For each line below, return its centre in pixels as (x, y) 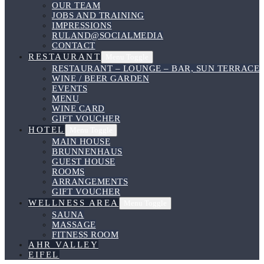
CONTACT (74, 45)
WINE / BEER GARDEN (100, 78)
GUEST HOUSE (84, 161)
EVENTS (70, 88)
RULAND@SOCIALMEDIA (108, 35)
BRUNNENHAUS (87, 151)
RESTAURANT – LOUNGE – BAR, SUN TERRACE (156, 68)
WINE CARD (78, 108)
